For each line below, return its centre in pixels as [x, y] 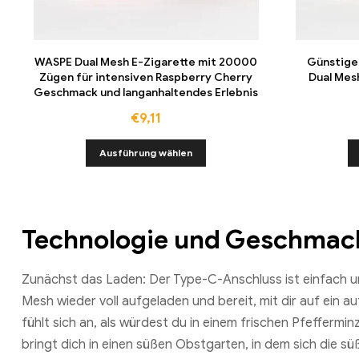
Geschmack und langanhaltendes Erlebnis [146, 92]
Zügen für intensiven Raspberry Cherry [146, 77]
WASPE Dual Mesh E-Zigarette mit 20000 [146, 62]
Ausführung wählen [146, 153]
